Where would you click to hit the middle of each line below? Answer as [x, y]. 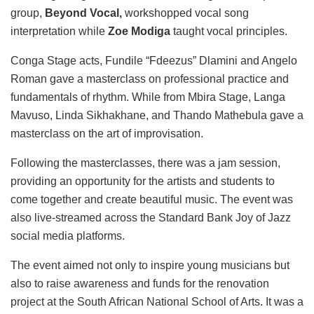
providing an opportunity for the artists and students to [143, 181]
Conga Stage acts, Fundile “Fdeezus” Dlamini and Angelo [154, 60]
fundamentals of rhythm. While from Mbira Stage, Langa [148, 97]
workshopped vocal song [185, 13]
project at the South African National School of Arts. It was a [157, 301]
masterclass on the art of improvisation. [107, 133]
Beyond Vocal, [83, 13]
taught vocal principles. [229, 31]
